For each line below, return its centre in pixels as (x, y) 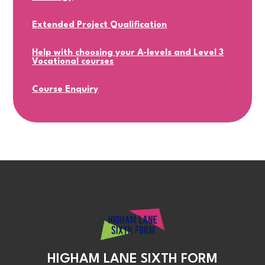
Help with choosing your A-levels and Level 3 (128, 53)
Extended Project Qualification (100, 25)
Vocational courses (73, 62)
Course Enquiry (65, 90)
